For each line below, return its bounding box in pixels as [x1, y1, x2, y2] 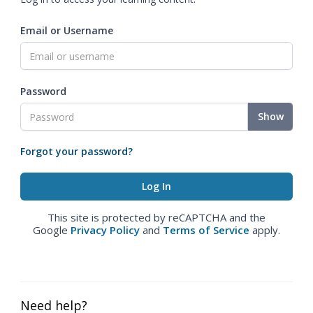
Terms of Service [163, 223, 249, 237]
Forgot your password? [20, 145, 133, 158]
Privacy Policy [71, 223, 140, 237]
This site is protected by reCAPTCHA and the [48, 210, 265, 224]
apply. [249, 223, 280, 237]
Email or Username [20, 24, 113, 37]
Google [33, 223, 71, 237]
